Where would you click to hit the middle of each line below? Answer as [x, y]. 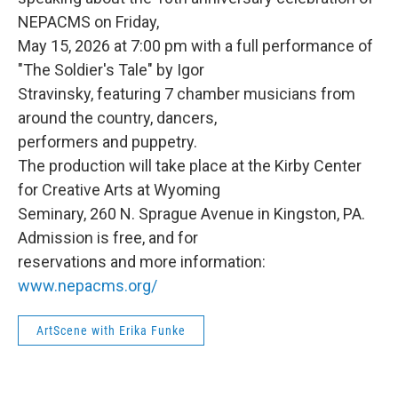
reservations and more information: [142, 262]
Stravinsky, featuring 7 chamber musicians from [187, 94]
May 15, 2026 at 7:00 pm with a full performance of [195, 46]
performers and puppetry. [107, 142]
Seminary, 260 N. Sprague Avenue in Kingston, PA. [191, 214]
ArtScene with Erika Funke [111, 331]
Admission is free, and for [108, 238]
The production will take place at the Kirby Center [190, 166]
